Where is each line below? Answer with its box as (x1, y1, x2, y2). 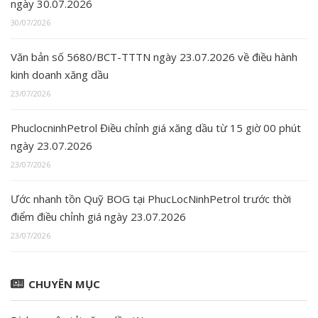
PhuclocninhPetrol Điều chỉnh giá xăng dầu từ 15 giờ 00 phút (11, 121, 301, 136)
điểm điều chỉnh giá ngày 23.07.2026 (11, 209, 186, 224)
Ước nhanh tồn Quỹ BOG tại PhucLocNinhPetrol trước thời (11, 192, 291, 207)
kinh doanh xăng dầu (11, 67, 109, 82)
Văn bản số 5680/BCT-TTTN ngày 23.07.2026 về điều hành (11, 50, 297, 65)
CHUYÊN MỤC (28, 277, 100, 292)
